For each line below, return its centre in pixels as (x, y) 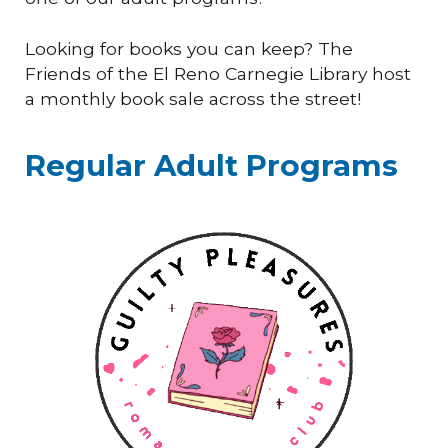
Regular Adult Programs (212, 165)
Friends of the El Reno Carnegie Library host (218, 73)
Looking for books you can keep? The (189, 48)
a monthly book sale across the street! (196, 98)
